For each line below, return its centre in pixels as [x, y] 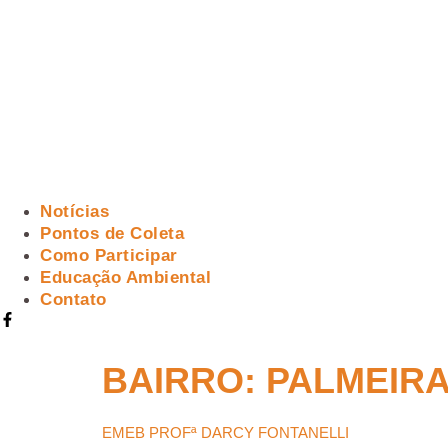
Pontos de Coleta [112, 233]
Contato [73, 299]
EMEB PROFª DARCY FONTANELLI [225, 432]
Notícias [74, 211]
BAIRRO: [184, 380]
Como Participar [109, 255]
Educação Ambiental [125, 277]
